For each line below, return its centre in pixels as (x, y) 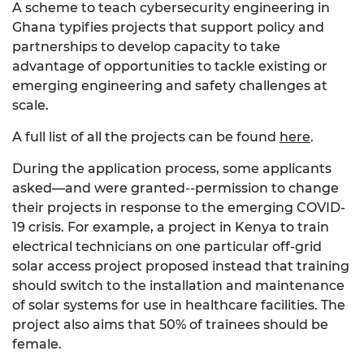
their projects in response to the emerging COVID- (179, 208)
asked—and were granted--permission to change (175, 188)
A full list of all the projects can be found (146, 137)
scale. (30, 106)
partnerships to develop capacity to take (146, 47)
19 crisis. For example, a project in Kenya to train (171, 227)
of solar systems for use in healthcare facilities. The (179, 305)
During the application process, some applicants (172, 169)
